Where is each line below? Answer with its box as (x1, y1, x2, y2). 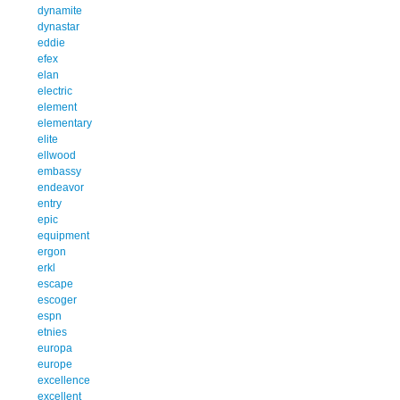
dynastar (37, 20, 79, 33)
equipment (37, 229, 89, 242)
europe (37, 357, 72, 371)
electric (37, 84, 72, 97)
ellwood (37, 148, 76, 162)
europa (37, 341, 72, 354)
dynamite (37, 4, 82, 17)
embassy (37, 164, 81, 178)
